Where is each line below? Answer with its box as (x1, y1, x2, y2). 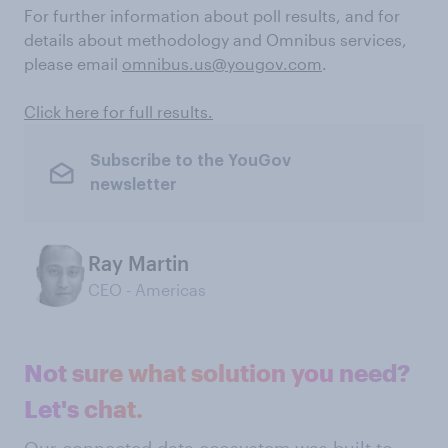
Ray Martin (88, 250, 189, 275)
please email (24, 53, 122, 73)
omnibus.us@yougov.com (122, 53, 322, 73)
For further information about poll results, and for (24, 5, 400, 25)
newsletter (89, 177, 177, 194)
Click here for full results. (24, 101, 213, 121)
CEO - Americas (88, 279, 206, 299)
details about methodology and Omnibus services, (24, 29, 407, 49)
